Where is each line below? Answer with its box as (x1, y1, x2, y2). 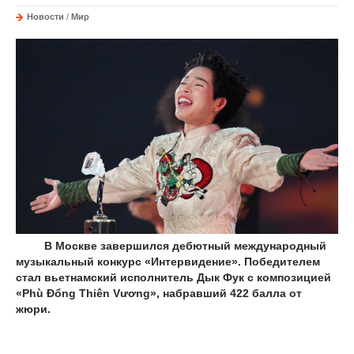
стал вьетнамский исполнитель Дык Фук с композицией (16, 270, 331, 284)
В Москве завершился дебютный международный (16, 239, 326, 252)
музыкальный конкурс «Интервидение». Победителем (16, 254, 320, 268)
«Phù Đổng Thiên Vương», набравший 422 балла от (16, 286, 302, 299)
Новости (27, 12, 64, 21)
